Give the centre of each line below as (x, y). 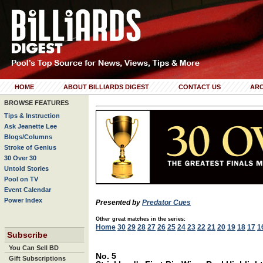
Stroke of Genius (30, 147)
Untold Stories (26, 168)
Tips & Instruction (32, 116)
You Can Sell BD (34, 248)
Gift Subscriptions (37, 258)
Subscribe (27, 235)
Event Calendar (28, 190)
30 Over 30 (20, 158)
